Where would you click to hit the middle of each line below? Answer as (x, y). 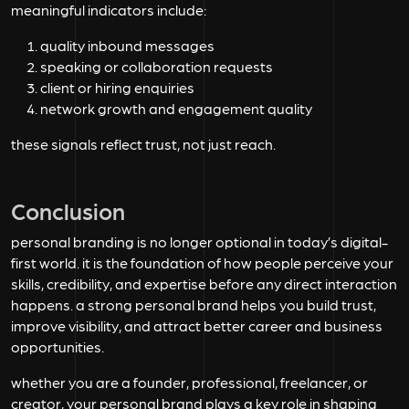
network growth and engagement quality (176, 109)
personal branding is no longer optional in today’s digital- (199, 242)
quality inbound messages (127, 46)
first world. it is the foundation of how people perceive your (202, 263)
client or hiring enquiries (117, 88)
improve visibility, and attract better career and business (197, 326)
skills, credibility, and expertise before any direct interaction (204, 284)
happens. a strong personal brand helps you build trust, (194, 305)
